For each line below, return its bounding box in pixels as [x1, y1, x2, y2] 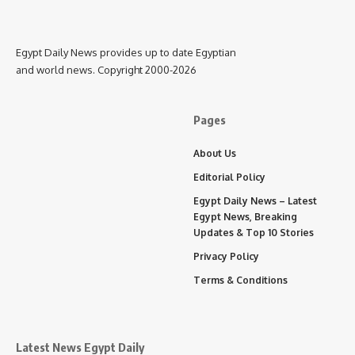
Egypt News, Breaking [193, 211, 297, 223]
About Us [193, 147, 236, 160]
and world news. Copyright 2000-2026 [16, 63, 197, 77]
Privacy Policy [193, 250, 259, 263]
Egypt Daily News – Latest [193, 195, 317, 208]
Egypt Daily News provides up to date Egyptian [16, 46, 236, 59]
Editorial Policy [193, 171, 265, 184]
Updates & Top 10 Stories [193, 227, 314, 239]
